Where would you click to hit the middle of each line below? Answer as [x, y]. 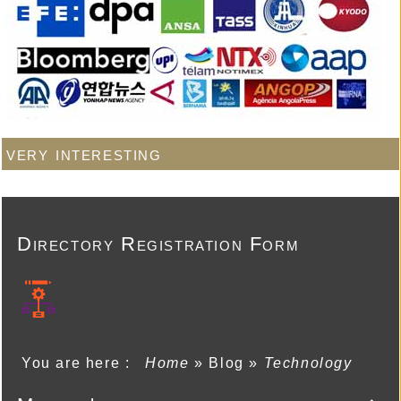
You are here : [81, 363]
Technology [308, 363]
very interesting [84, 153]
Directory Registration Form [158, 243]
